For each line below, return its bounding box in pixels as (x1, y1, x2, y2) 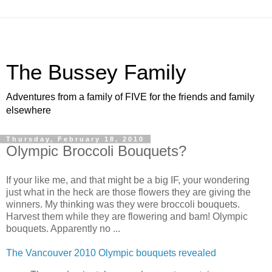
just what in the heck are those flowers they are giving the (6, 186, 251, 197)
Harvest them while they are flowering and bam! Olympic (6, 211, 248, 222)
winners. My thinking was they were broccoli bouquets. (6, 199, 240, 209)
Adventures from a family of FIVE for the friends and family (6, 92, 254, 102)
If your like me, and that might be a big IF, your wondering (6, 174, 250, 185)
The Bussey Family (6, 61, 186, 84)
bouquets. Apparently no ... (6, 223, 120, 234)
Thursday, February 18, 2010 (6, 135, 144, 143)
